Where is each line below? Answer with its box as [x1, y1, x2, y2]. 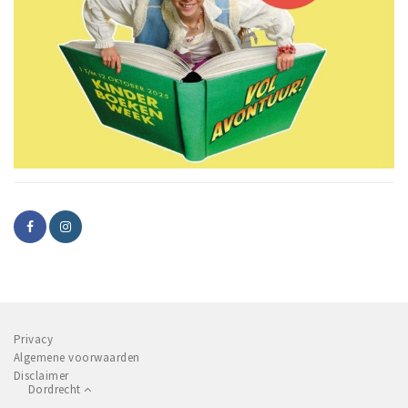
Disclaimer [14, 368, 69, 384]
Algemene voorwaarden [14, 350, 140, 366]
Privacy [14, 331, 54, 348]
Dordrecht [28, 381, 84, 397]
